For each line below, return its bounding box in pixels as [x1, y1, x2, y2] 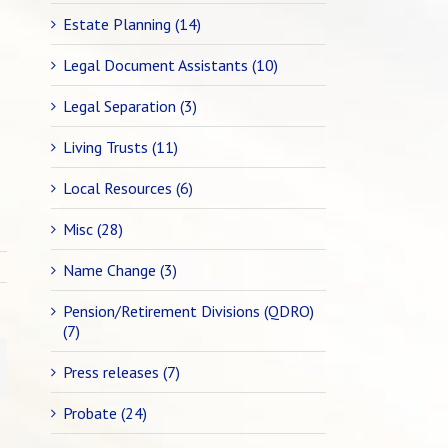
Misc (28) [63, 219, 123, 239]
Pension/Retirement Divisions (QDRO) [63, 301, 314, 321]
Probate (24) [63, 403, 147, 423]
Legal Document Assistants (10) [63, 55, 278, 75]
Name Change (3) [63, 260, 177, 280]
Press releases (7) [63, 362, 180, 382]
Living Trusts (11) [63, 137, 178, 157]
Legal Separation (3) [63, 96, 197, 116]
